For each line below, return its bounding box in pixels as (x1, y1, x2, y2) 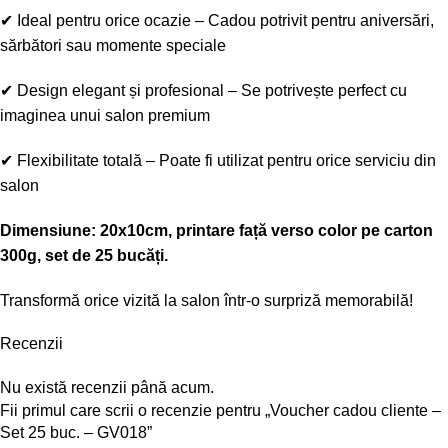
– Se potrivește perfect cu (224, 82, 407, 99)
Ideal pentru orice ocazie (17, 12, 191, 29)
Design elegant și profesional (17, 82, 224, 99)
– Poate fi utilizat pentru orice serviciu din (142, 152, 436, 169)
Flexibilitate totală (17, 152, 142, 169)
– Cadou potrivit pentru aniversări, (191, 12, 434, 29)
